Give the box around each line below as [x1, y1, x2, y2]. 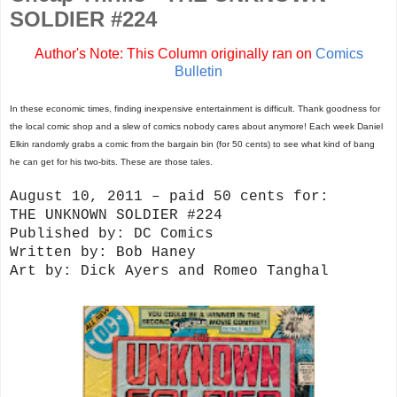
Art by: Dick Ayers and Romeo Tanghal [10, 263, 329, 280]
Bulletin [175, 64, 222, 80]
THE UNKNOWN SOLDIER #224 [10, 207, 222, 224]
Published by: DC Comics [10, 226, 214, 243]
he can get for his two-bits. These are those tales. [10, 157, 213, 167]
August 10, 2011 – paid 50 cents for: [10, 189, 329, 206]
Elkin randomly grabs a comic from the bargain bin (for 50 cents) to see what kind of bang [10, 139, 375, 150]
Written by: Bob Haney [10, 245, 196, 261]
